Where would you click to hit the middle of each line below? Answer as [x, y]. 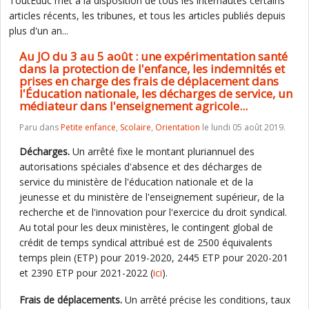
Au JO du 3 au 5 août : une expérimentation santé [153, 56]
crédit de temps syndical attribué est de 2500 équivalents [146, 242]
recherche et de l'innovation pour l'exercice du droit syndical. [153, 212]
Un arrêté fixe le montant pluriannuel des [162, 151]
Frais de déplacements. [71, 300]
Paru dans [40, 127]
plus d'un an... [39, 31]
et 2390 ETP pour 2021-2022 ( [86, 273]
